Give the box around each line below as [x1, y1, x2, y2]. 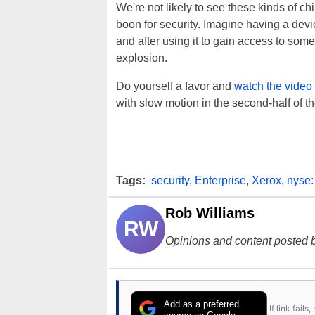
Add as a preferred [164, 299, 240, 310]
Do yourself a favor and [116, 80, 234, 93]
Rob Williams [165, 205, 255, 221]
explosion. [116, 52, 167, 65]
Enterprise [195, 174, 246, 187]
